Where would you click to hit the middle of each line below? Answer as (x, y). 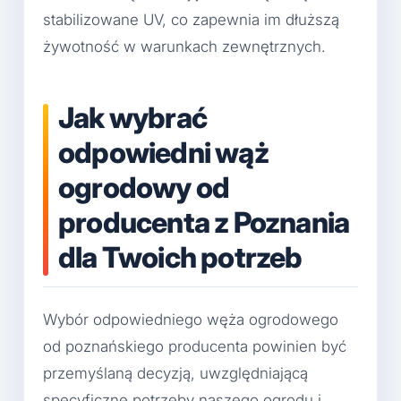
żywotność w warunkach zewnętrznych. (184, 47)
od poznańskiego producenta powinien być (195, 347)
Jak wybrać (132, 118)
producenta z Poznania (204, 223)
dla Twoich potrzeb (180, 258)
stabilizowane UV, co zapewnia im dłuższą (191, 20)
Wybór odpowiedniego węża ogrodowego (191, 320)
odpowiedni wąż (163, 153)
